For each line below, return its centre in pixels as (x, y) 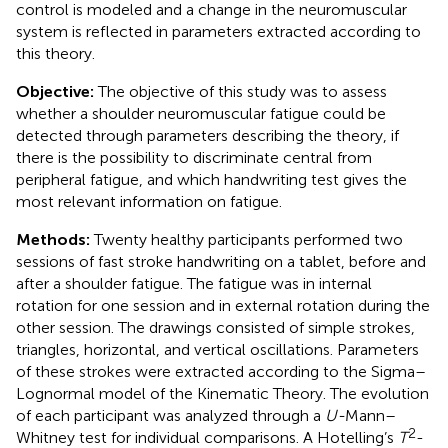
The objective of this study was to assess (242, 91)
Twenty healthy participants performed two (248, 239)
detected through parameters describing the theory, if (207, 135)
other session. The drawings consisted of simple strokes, (215, 327)
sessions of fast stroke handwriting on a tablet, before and (221, 261)
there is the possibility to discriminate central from (194, 157)
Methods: (55, 239)
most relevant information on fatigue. (149, 201)
